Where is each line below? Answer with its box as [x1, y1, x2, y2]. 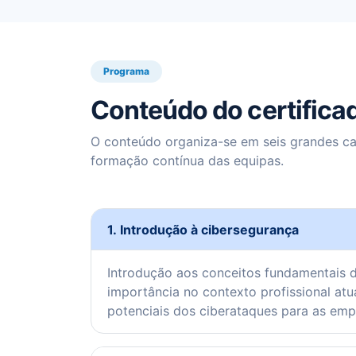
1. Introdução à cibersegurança [107, 221, 299, 238]
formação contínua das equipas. [91, 153, 284, 169]
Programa [103, 65, 149, 78]
